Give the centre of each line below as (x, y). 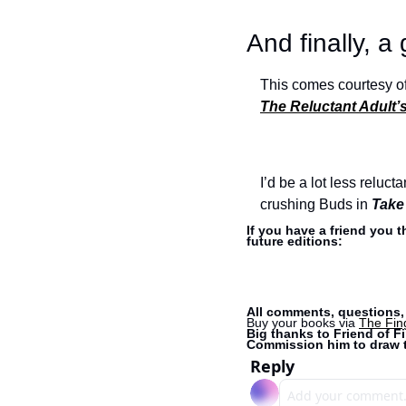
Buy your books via (303, 323)
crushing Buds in (316, 204)
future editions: (295, 241)
